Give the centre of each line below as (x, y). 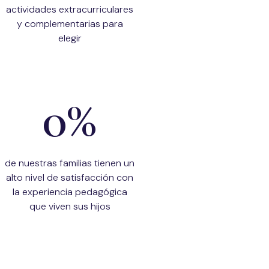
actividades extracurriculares (70, 9)
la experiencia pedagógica (70, 192)
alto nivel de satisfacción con (70, 177)
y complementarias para (70, 24)
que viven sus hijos (70, 206)
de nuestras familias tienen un (70, 163)
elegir (70, 38)
